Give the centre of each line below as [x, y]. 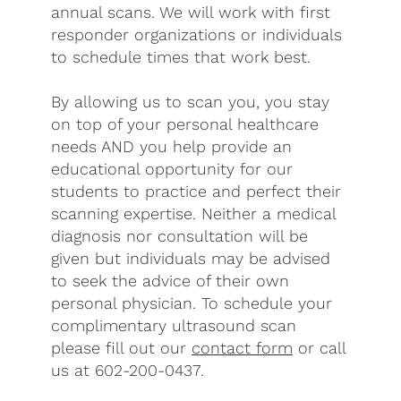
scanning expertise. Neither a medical [194, 214]
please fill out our [122, 348]
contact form [243, 348]
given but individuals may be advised [191, 259]
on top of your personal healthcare [185, 124]
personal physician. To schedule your [192, 303]
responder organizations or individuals [197, 35]
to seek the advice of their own [171, 281]
